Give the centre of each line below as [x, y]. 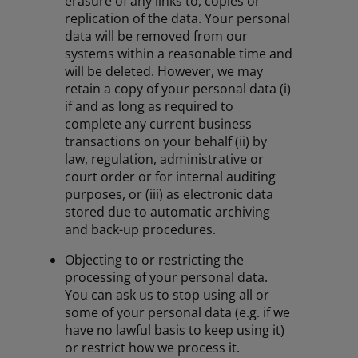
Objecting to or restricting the [155, 260]
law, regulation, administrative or [165, 159]
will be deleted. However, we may [164, 72]
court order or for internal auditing [171, 177]
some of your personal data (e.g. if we [178, 313]
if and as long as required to [149, 107]
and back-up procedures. [141, 230]
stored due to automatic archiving [168, 212]
